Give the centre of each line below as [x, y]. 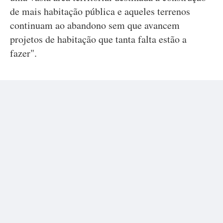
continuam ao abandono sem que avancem [95, 25]
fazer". [23, 53]
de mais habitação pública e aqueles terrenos [100, 11]
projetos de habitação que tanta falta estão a [98, 39]
